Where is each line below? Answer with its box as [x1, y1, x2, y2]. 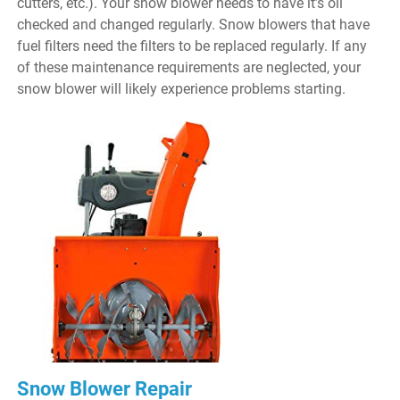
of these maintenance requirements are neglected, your [17, 58, 362, 76]
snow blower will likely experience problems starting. [17, 79, 346, 97]
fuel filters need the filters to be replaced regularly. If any [17, 37, 368, 54]
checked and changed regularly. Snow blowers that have [17, 15, 371, 33]
